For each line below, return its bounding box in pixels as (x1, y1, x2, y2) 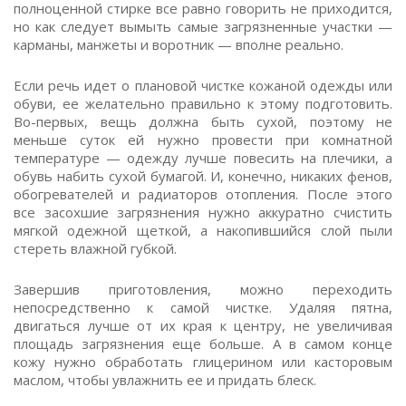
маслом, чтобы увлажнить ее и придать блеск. (14, 371, 316, 389)
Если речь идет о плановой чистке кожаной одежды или (14, 76, 392, 94)
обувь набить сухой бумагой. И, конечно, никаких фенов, (14, 167, 392, 185)
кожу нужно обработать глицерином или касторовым (14, 353, 392, 371)
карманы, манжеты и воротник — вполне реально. (14, 35, 343, 53)
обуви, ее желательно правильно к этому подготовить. (14, 94, 392, 112)
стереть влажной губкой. (14, 239, 177, 257)
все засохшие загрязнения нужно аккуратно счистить (14, 203, 392, 221)
